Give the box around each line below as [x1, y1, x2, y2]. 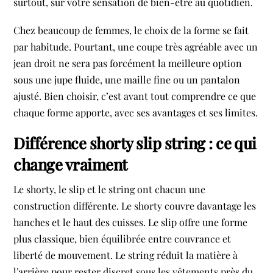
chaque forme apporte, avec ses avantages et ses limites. [13, 105, 258, 119]
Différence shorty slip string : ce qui [13, 132, 257, 153]
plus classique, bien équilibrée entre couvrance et [13, 232, 232, 246]
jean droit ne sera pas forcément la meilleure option [13, 56, 243, 69]
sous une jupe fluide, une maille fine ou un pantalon [13, 73, 241, 86]
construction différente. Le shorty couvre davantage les [13, 199, 257, 213]
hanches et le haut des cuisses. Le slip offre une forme [13, 216, 248, 229]
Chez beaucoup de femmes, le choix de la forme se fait [13, 23, 249, 37]
